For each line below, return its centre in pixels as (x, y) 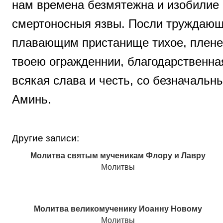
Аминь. (32, 100)
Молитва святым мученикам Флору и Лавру (118, 156)
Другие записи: (46, 138)
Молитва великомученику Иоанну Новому (118, 209)
